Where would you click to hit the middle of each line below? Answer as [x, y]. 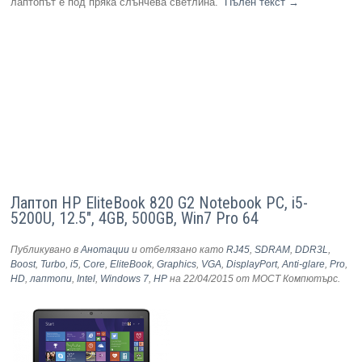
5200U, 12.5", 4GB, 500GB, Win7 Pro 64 [135, 219]
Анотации [105, 250]
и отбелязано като [178, 250]
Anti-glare [304, 265]
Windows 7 [125, 279]
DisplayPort [252, 265]
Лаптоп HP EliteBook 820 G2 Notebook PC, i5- [160, 203]
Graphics [177, 265]
